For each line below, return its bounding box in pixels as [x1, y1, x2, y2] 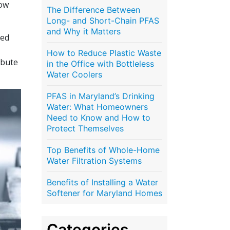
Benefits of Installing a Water [47, 177, 158, 187]
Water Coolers [47, 69, 102, 80]
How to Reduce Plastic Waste [47, 47, 161, 58]
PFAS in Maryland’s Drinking [47, 90, 155, 101]
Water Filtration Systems [47, 155, 142, 166]
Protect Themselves [47, 123, 124, 133]
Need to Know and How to [47, 112, 150, 123]
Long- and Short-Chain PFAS [47, 15, 159, 26]
